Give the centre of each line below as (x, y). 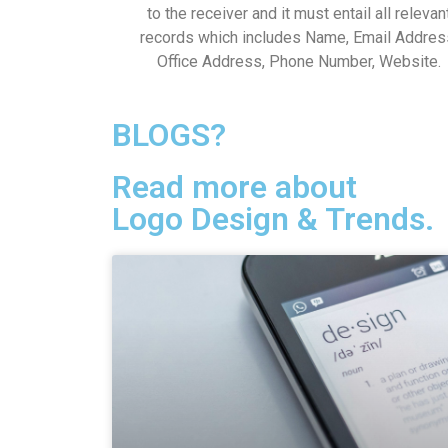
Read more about (234, 186)
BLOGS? (169, 134)
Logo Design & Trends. (273, 218)
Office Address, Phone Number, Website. (298, 61)
